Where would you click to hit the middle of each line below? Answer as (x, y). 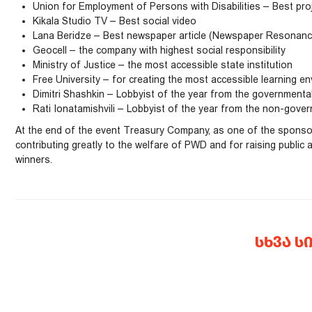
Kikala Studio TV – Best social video (115, 21)
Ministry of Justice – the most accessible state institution (163, 65)
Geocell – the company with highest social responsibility (159, 50)
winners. (34, 159)
